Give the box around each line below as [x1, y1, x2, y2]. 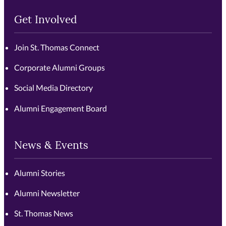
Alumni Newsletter [14, 188, 80, 198]
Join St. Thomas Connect [14, 42, 100, 52]
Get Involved [14, 15, 78, 26]
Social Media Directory [14, 83, 93, 93]
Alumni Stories [14, 167, 66, 178]
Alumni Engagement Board [14, 103, 107, 113]
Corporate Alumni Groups [14, 63, 105, 73]
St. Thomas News [14, 208, 74, 218]
